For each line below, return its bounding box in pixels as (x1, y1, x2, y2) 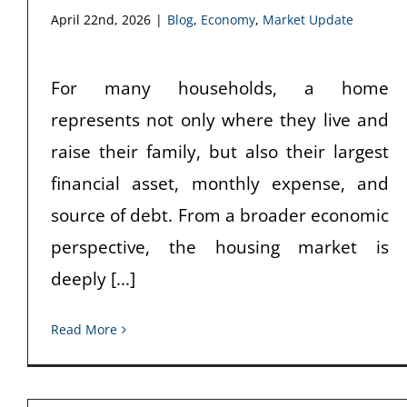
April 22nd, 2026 (51, 10, 151, 28)
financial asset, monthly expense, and (51, 171, 389, 195)
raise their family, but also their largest (51, 139, 389, 164)
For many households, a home (51, 75, 389, 100)
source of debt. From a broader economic (51, 203, 389, 227)
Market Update (263, 10, 353, 28)
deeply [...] (51, 266, 135, 291)
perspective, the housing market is (51, 234, 389, 259)
